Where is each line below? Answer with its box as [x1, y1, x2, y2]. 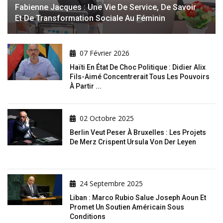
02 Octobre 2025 [80, 113, 134, 123]
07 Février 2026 [80, 48, 129, 58]
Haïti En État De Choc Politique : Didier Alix [70, 63, 206, 72]
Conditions [70, 213, 106, 221]
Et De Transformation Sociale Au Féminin [15, 13, 165, 23]
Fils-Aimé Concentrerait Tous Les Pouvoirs [70, 73, 210, 81]
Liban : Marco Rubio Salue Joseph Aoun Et [70, 194, 206, 202]
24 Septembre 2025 [80, 179, 143, 189]
